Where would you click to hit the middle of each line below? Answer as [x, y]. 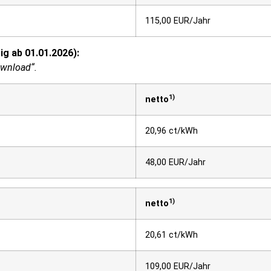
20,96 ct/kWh [171, 131]
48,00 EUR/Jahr [175, 162]
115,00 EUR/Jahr [178, 21]
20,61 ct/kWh [171, 235]
